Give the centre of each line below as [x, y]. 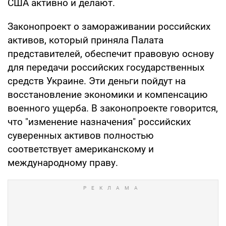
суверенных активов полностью [81, 135]
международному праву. [63, 162]
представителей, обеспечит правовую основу [111, 53]
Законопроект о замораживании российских [109, 26]
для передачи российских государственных [106, 67]
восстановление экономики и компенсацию [108, 94]
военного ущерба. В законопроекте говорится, [113, 108]
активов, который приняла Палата [86, 40]
